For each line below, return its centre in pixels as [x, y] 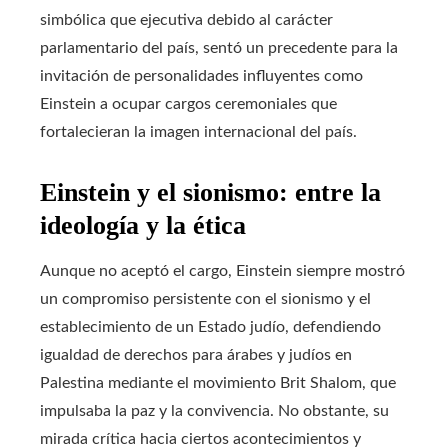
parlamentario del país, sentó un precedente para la [219, 47]
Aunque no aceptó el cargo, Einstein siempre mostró [222, 270]
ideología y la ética [143, 225]
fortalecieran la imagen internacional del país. [198, 131]
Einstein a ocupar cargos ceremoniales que [188, 103]
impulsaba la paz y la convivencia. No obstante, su [214, 410]
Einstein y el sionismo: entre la [210, 192]
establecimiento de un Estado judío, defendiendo [210, 326]
